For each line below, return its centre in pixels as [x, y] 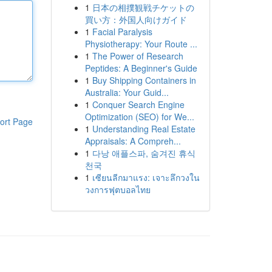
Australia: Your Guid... [127, 92]
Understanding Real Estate [144, 129]
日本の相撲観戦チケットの [143, 7]
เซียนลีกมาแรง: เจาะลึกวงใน [146, 177]
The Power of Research [138, 56]
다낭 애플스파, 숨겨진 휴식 [144, 153]
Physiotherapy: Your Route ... [141, 44]
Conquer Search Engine [138, 104]
